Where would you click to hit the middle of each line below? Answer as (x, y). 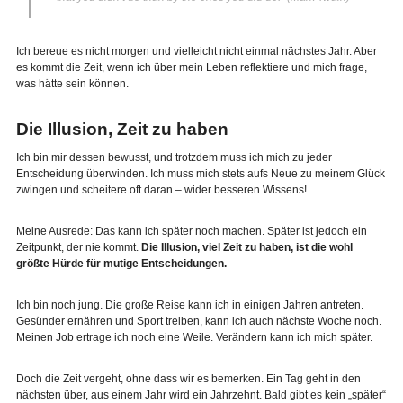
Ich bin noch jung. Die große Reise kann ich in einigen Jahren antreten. (189, 305)
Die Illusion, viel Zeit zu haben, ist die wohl (246, 247)
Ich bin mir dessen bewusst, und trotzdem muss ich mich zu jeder (174, 157)
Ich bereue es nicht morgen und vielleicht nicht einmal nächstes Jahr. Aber (196, 51)
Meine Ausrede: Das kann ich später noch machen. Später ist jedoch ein (191, 231)
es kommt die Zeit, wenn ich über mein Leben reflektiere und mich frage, (191, 67)
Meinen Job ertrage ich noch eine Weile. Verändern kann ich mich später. (194, 337)
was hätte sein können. (72, 84)
